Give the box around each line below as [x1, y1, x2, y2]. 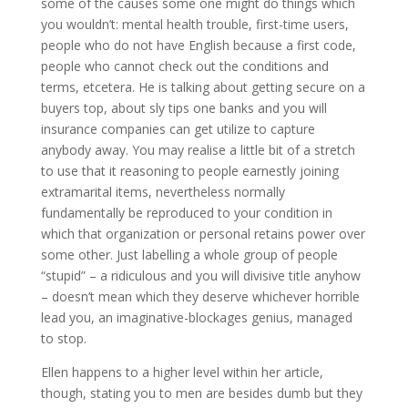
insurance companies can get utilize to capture [40, 120, 315, 138]
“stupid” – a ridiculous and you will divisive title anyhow [40, 267, 361, 284]
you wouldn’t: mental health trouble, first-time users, [40, 15, 349, 33]
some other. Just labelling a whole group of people [40, 246, 338, 263]
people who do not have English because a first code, [40, 36, 356, 54]
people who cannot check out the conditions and [40, 57, 329, 75]
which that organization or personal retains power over [40, 225, 365, 242]
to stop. [40, 330, 87, 347]
